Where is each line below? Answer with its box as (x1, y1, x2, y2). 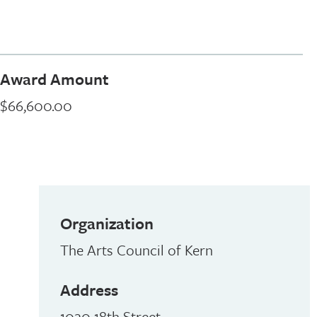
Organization (59, 212, 154, 235)
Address (59, 278, 118, 301)
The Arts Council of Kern (59, 239, 213, 260)
